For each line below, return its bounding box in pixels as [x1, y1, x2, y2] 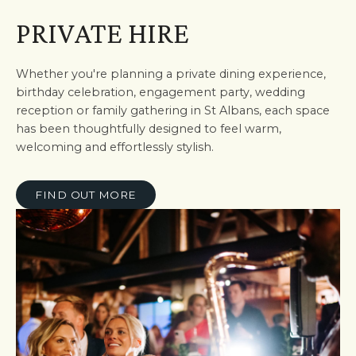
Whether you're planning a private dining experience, [16, 67, 326, 81]
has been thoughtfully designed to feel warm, [16, 122, 281, 136]
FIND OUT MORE [35, 188, 137, 201]
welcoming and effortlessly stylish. [16, 140, 214, 154]
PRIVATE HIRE [16, 17, 189, 49]
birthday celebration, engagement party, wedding [16, 85, 305, 99]
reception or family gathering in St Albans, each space [16, 103, 330, 118]
